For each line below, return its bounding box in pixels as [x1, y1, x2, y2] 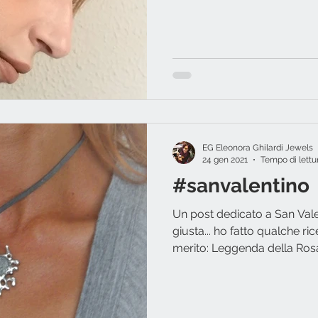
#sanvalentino [172, 174, 309, 198]
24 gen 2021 [202, 154, 248, 165]
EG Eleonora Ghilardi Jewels [202, 143, 313, 153]
